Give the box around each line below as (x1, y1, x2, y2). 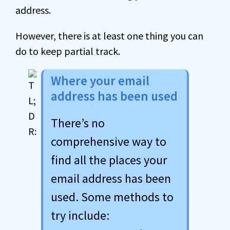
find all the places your (51, 152, 167, 168)
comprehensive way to (51, 133, 166, 149)
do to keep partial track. (15, 45, 120, 57)
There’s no (51, 115, 105, 131)
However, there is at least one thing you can (15, 29, 203, 42)
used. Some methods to (51, 189, 174, 205)
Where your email (51, 72, 149, 89)
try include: (51, 207, 109, 223)
